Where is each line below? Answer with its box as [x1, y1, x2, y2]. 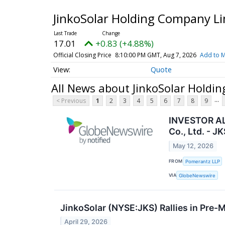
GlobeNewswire [179, 172, 216, 178]
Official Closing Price [53, 51, 111, 59]
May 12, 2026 [173, 142, 214, 150]
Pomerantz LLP [185, 158, 220, 164]
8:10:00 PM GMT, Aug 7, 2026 [115, 51, 196, 59]
